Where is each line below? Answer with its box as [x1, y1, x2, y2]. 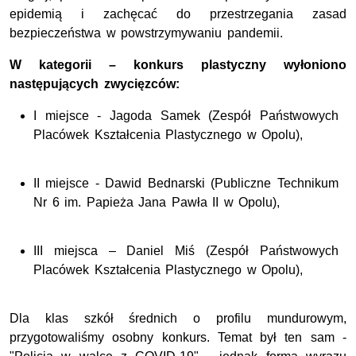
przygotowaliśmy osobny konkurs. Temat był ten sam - [10, 331, 346, 345]
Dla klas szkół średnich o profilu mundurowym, [10, 311, 346, 326]
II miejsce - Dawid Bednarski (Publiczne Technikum [33, 176, 339, 191]
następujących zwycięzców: [10, 77, 180, 91]
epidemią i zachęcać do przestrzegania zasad [10, 7, 346, 21]
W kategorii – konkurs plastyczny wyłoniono [10, 58, 346, 72]
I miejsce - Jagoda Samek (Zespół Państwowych [33, 109, 339, 123]
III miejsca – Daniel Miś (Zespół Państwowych [33, 244, 339, 258]
